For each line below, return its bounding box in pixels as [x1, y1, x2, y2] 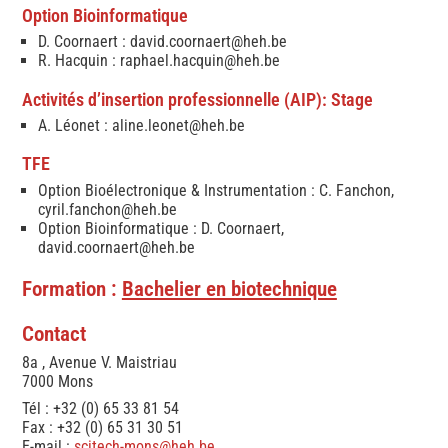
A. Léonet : [37, 115, 112, 135]
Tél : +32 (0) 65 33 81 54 [21, 399, 179, 419]
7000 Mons [21, 372, 93, 392]
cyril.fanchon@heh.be [37, 199, 177, 219]
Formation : [21, 277, 122, 302]
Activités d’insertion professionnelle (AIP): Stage [21, 88, 373, 110]
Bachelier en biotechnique [121, 277, 337, 302]
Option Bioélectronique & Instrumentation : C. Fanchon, [37, 180, 394, 200]
